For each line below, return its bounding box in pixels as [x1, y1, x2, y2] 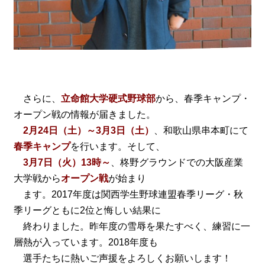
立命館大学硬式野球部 [60, 93, 156, 104]
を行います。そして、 [70, 141, 165, 152]
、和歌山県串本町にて [153, 125, 248, 136]
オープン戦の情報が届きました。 [13, 109, 156, 120]
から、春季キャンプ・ [155, 93, 250, 104]
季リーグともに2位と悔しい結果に [13, 205, 161, 216]
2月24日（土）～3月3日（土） [22, 125, 154, 136]
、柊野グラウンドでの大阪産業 [110, 157, 243, 168]
